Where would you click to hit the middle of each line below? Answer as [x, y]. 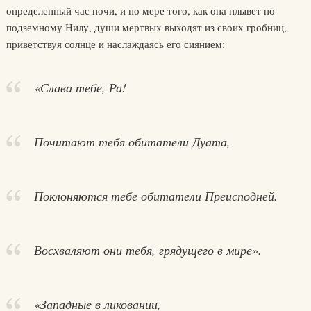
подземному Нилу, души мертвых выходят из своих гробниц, [146, 27]
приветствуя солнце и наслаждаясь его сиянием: [115, 44]
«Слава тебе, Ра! [80, 87]
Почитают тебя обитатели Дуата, [132, 142]
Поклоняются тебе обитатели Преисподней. [155, 196]
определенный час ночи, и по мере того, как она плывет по [140, 10]
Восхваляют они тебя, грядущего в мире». [148, 250]
